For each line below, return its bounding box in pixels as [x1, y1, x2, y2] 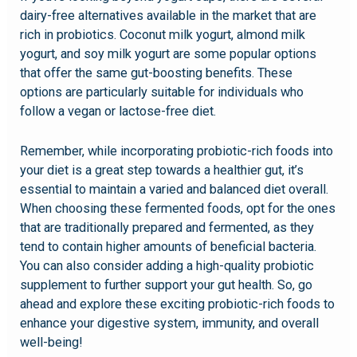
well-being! [20, 335, 84, 351]
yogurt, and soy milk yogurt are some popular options [20, 46, 317, 62]
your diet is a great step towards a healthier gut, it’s [20, 163, 304, 178]
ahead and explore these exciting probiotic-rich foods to [20, 296, 335, 312]
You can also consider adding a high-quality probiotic [20, 258, 315, 274]
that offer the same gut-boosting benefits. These [20, 65, 293, 81]
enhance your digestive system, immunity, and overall [20, 316, 320, 331]
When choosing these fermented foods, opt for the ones [20, 201, 336, 217]
